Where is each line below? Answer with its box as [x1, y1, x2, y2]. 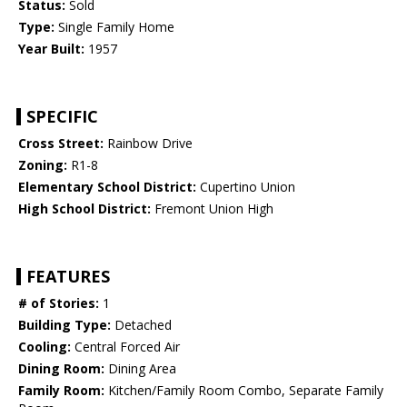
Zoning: [18, 156, 67, 174]
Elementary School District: [18, 178, 196, 196]
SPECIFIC [26, 105, 98, 128]
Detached [111, 316, 172, 334]
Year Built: [18, 40, 84, 58]
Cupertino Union [196, 178, 295, 196]
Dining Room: [18, 360, 104, 378]
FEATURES [26, 265, 110, 288]
